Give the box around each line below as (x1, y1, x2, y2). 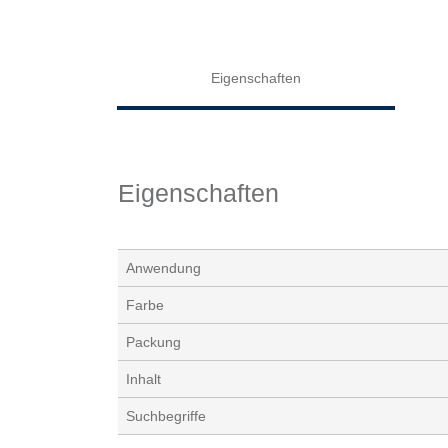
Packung (126, 334, 181, 351)
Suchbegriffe (126, 408, 206, 425)
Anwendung (126, 260, 201, 277)
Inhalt (126, 371, 161, 388)
